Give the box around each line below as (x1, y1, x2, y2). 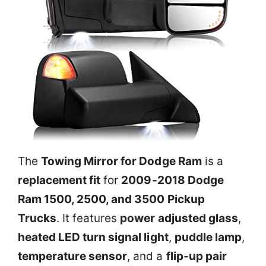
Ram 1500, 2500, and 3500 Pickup (18, 192, 205, 206)
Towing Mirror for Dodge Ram (41, 154, 202, 168)
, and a (127, 249, 166, 263)
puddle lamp (174, 230, 242, 244)
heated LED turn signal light (18, 230, 169, 244)
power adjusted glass (120, 211, 238, 225)
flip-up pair (166, 249, 227, 263)
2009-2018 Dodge (121, 173, 224, 187)
